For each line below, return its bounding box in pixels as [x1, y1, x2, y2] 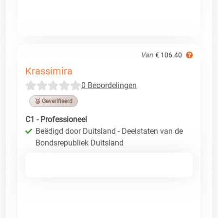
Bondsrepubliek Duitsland [36, 138, 124, 147]
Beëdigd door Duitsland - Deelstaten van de [36, 126, 183, 136]
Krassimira [25, 65, 73, 77]
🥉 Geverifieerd [35, 97, 73, 105]
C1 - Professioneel [25, 114, 87, 124]
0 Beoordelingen [81, 80, 137, 90]
